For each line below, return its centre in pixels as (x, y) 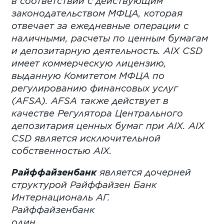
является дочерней (144, 172)
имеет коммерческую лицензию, (89, 63)
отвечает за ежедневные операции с (100, 25)
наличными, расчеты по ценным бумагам (110, 38)
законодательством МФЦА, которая (97, 13)
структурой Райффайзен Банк (84, 185)
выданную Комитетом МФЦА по (88, 75)
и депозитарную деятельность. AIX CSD (107, 50)
